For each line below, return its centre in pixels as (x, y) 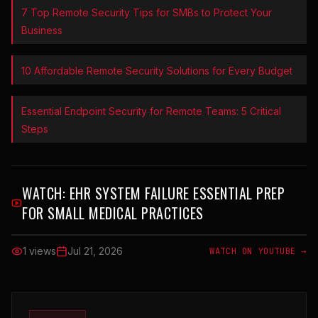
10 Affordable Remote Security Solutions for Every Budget (157, 71)
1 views (39, 251)
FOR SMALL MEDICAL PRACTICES (113, 213)
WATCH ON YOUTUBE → (258, 252)
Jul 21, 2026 (95, 251)
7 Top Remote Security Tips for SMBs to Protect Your (147, 13)
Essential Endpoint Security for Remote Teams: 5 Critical (151, 111)
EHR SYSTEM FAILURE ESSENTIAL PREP (177, 193)
